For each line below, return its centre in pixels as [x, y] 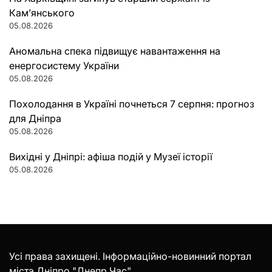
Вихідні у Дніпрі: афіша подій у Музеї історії [111, 156]
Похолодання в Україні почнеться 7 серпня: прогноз [132, 104]
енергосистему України [64, 65]
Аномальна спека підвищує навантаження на [115, 51]
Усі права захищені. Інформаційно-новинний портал [130, 256]
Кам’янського [42, 12]
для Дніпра [35, 118]
